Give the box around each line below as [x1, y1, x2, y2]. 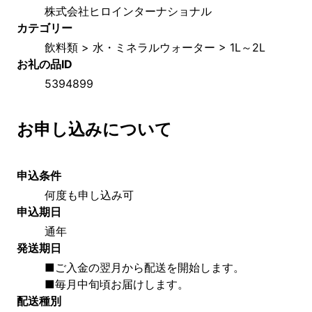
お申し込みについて [17, 118, 172, 139]
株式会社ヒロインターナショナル [45, 3, 212, 18]
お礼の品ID [17, 56, 72, 71]
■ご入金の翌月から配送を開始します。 [45, 260, 244, 274]
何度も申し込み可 [45, 187, 134, 202]
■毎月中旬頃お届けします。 [45, 276, 189, 291]
